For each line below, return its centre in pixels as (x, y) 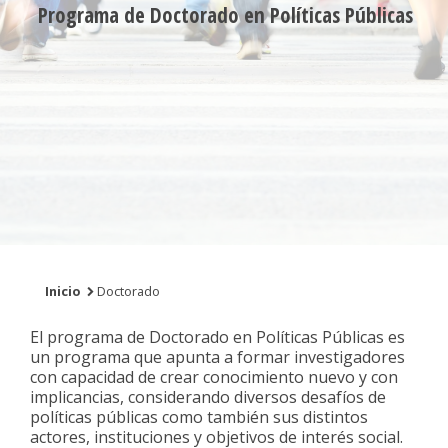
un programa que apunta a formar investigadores (217, 356)
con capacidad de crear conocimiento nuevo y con (214, 376)
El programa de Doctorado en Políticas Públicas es (217, 336)
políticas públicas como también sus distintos (199, 416)
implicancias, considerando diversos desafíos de (208, 396)
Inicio (62, 290)
